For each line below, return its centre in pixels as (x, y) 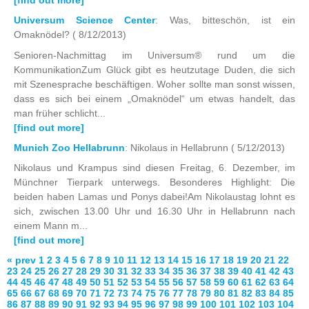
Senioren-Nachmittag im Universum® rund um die (154, 55)
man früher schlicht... (60, 113)
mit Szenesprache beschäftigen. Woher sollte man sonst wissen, (154, 84)
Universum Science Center (84, 20)
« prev (21, 260)
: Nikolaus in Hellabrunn (178, 148)
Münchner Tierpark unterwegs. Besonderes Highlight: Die (154, 182)
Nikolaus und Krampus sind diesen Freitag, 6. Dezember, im (154, 168)
